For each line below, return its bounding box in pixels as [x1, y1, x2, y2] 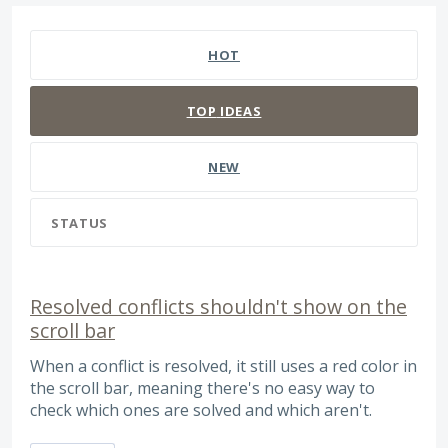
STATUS [51, 214, 108, 232]
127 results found [11, 6, 143, 28]
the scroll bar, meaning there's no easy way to [30, 377, 375, 399]
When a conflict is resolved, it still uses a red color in [30, 355, 417, 377]
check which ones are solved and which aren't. [30, 399, 372, 421]
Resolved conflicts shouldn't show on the [30, 293, 407, 320]
